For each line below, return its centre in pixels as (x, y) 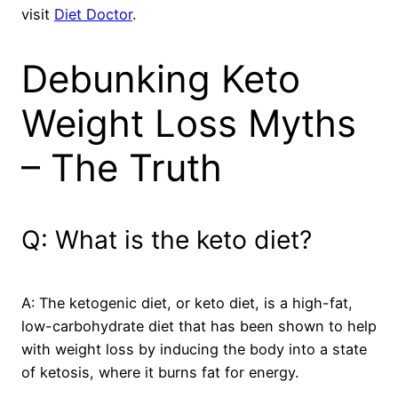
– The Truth (122, 167)
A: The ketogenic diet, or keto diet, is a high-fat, (187, 302)
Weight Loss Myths (189, 123)
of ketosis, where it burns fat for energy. (160, 372)
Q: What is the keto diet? (167, 240)
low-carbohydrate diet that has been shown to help (199, 326)
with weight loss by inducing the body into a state (194, 349)
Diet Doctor (93, 14)
